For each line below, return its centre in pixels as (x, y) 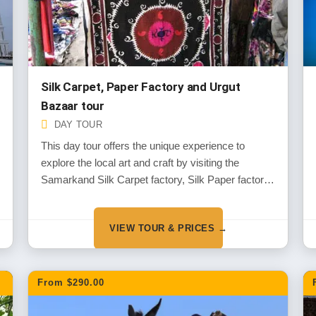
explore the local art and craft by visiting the (140, 163)
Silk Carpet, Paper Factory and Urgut (141, 87)
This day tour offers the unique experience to (143, 146)
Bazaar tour (73, 106)
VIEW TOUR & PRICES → (169, 228)
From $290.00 (71, 282)
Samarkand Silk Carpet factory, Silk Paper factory (156, 180)
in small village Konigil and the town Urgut (136, 196)
